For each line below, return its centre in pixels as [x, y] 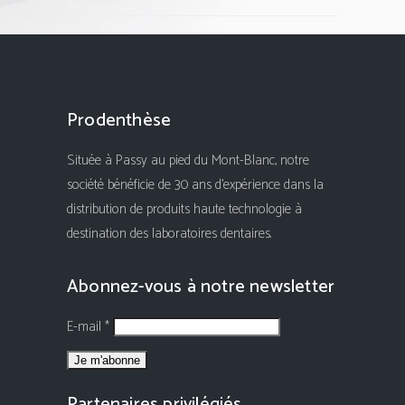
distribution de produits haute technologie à [184, 209]
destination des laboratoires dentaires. [169, 234]
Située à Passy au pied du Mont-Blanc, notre [188, 160]
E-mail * [90, 327]
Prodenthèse [119, 121]
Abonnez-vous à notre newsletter [201, 287]
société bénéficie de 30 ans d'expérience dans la [195, 185]
